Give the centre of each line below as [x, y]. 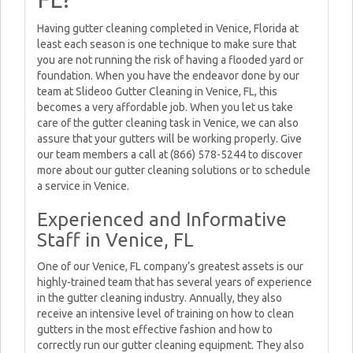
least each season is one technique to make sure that [167, 44]
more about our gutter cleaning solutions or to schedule [174, 170]
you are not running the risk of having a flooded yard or [170, 60]
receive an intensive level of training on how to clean [165, 314]
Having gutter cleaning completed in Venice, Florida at [168, 28]
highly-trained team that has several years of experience [175, 282]
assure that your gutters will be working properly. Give [169, 139]
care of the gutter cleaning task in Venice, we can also [168, 123]
